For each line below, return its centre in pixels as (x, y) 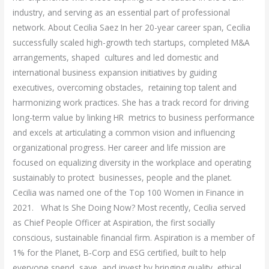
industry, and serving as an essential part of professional (122, 13)
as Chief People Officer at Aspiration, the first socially (114, 223)
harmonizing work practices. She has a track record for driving (131, 103)
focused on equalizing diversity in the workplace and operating (132, 163)
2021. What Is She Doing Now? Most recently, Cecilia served (129, 208)
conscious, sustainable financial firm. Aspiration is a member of (134, 238)
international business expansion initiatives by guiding (115, 73)
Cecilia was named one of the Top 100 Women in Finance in (128, 193)
